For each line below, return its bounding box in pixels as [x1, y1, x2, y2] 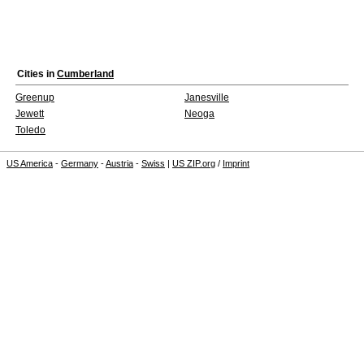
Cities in [17, 68, 57, 80]
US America [6, 158, 53, 168]
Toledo [15, 124, 45, 136]
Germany [61, 158, 98, 168]
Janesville [184, 92, 229, 103]
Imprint [223, 158, 249, 168]
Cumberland [57, 68, 114, 80]
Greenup [15, 92, 54, 103]
